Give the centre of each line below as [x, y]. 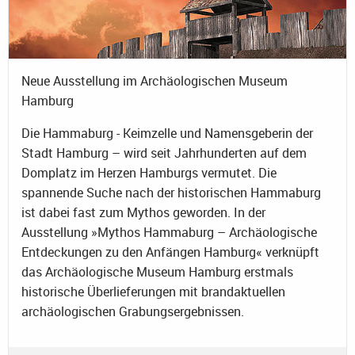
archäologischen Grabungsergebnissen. [133, 311]
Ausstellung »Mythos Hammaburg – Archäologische [169, 232]
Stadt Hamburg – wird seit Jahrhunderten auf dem [164, 153]
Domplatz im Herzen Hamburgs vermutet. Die [149, 172]
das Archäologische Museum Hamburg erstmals [157, 271]
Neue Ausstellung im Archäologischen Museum [155, 80]
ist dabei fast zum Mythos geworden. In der [143, 212]
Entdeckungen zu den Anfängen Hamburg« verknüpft [170, 252]
